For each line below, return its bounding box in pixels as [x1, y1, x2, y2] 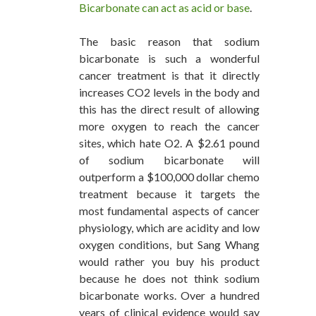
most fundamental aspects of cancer [79, 204, 260, 218]
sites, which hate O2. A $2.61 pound [79, 136, 260, 150]
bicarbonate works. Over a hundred [79, 288, 260, 303]
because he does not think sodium [79, 272, 260, 286]
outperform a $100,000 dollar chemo [79, 170, 260, 184]
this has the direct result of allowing [79, 102, 260, 116]
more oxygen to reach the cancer [79, 119, 260, 133]
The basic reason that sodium [79, 35, 260, 49]
